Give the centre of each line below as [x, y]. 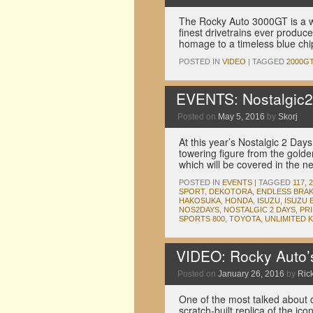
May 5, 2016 [241, 117]
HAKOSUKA [200, 201]
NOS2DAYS [199, 210]
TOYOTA [245, 219]
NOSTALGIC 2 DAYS [260, 210]
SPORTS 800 [202, 219]
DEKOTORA [231, 191]
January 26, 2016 [251, 274]
